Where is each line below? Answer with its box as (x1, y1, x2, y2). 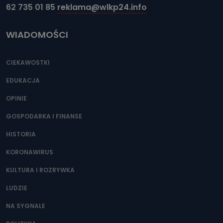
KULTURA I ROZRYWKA (6, 166, 75, 174)
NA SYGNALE (6, 202, 45, 210)
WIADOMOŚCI (6, 28, 68, 41)
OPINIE (6, 94, 27, 103)
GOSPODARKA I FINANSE (6, 112, 82, 120)
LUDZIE (6, 184, 27, 192)
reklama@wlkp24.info (57, 1, 147, 13)
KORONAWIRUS (6, 148, 53, 156)
